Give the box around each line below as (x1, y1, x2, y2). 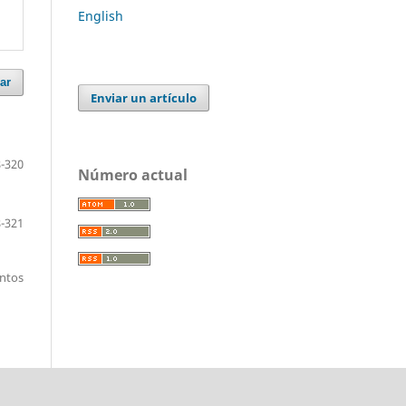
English (78, 6, 123, 24)
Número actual (78, 164, 188, 185)
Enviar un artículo (91, 89, 198, 106)
